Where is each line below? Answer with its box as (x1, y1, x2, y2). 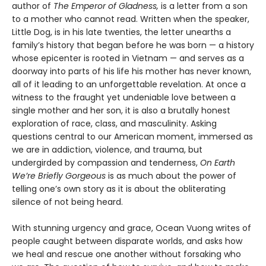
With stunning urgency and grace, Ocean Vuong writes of (12, 222, 251, 235)
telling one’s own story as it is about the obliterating (12, 183, 226, 195)
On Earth (200, 157, 235, 169)
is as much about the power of (106, 170, 236, 182)
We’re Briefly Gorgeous (12, 170, 106, 182)
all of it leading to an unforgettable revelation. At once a (12, 78, 246, 91)
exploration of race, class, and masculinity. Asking (12, 118, 217, 130)
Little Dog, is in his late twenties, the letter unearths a (12, 26, 231, 39)
